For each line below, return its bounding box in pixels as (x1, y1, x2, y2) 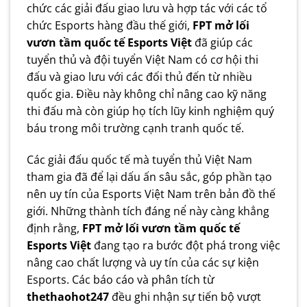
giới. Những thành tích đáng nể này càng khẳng (27, 203, 269, 219)
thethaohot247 (27, 288, 109, 304)
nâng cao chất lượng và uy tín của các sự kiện (27, 254, 259, 270)
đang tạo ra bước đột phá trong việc (91, 237, 280, 253)
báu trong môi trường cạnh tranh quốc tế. (27, 121, 244, 136)
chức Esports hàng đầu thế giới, (27, 18, 193, 34)
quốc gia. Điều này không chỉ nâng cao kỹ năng (27, 86, 267, 102)
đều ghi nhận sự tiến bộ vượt (109, 288, 261, 304)
